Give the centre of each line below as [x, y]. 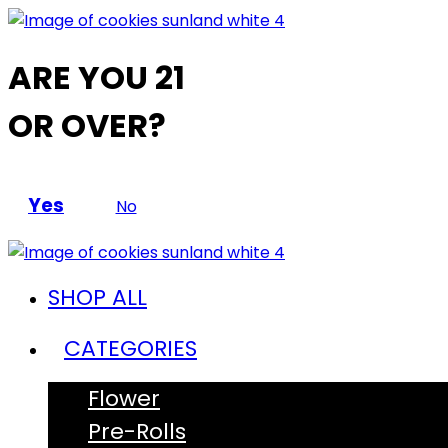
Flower [124, 399]
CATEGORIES [130, 348]
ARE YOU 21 [96, 78]
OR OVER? [87, 126]
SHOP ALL [97, 298]
